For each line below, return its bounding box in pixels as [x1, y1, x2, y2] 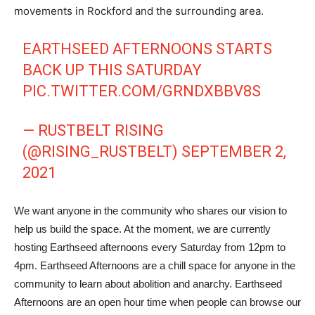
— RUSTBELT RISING [22, 122, 165, 139]
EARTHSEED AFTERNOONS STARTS [22, 40, 273, 58]
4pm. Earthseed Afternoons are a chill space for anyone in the [14, 259, 295, 271]
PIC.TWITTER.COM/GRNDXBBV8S [22, 82, 262, 100]
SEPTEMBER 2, [181, 143, 287, 160]
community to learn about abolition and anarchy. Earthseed [14, 278, 282, 290]
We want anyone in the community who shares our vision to [14, 205, 287, 217]
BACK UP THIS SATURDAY [22, 61, 202, 79]
